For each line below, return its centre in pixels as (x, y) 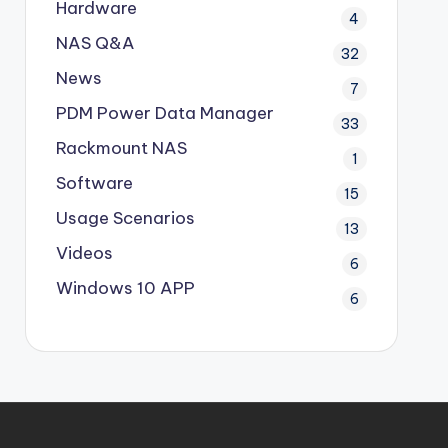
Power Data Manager (183, 112)
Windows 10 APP (125, 287)
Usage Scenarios (125, 217)
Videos (84, 252)
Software (94, 182)
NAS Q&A (95, 42)
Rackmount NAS (121, 147)
